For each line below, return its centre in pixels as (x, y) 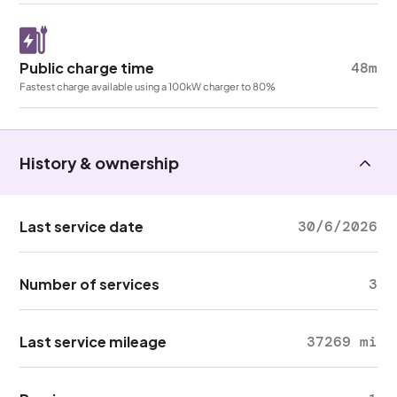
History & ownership (100, 163)
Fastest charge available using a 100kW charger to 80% (148, 86)
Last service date (82, 226)
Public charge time (87, 68)
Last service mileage (93, 342)
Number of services (90, 284)
